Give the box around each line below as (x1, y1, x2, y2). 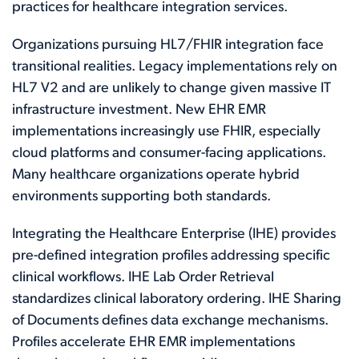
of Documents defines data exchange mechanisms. (12, 313, 329, 329)
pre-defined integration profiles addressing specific (12, 248, 330, 264)
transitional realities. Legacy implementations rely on (12, 58, 337, 75)
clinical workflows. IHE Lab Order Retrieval (12, 269, 274, 285)
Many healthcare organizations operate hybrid (12, 167, 300, 183)
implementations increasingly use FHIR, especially (12, 123, 321, 139)
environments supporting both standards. (12, 188, 271, 204)
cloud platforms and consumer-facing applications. (12, 145, 326, 161)
